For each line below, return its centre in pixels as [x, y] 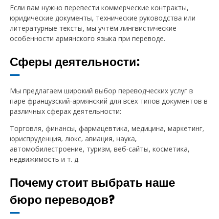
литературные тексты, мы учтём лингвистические [93, 28]
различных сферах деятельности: [66, 111]
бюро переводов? [62, 200]
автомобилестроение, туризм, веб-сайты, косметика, [100, 149]
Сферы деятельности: [75, 62]
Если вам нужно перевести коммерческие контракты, [99, 8]
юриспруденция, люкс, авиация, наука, [73, 139]
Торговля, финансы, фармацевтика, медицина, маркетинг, [107, 129]
